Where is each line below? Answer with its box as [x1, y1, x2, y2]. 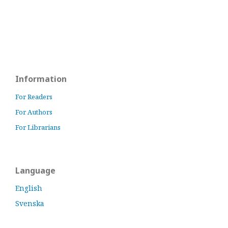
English [15, 183, 42, 193]
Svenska [15, 198, 44, 208]
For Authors [15, 107, 52, 117]
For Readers [15, 92, 52, 101]
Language [15, 165, 55, 176]
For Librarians [15, 123, 61, 132]
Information [15, 73, 67, 84]
